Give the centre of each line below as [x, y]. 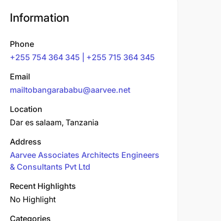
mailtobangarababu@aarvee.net [70, 90]
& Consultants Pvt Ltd [50, 167]
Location [26, 109]
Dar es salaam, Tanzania [54, 122]
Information [39, 18]
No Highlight [33, 199]
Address [26, 142]
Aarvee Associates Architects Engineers [85, 155]
